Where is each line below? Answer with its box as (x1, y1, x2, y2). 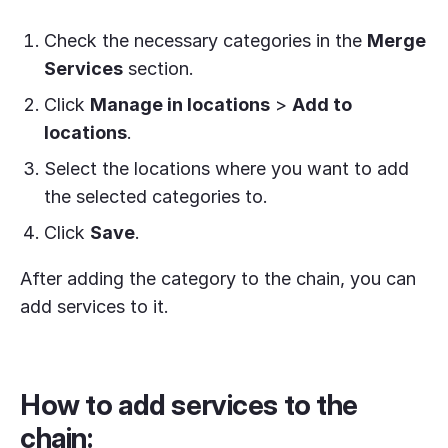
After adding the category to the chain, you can (20, 267, 416, 289)
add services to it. (20, 295, 169, 317)
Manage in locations (90, 93, 270, 115)
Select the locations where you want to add (44, 157, 409, 179)
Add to (292, 93, 352, 115)
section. (123, 57, 194, 79)
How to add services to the (20, 387, 359, 422)
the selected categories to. (44, 185, 268, 207)
